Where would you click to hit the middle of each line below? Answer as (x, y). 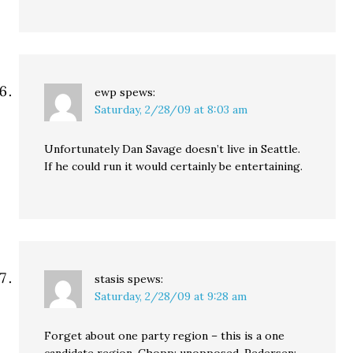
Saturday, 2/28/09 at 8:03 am (171, 110)
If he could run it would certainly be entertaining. (174, 166)
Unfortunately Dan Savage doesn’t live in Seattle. (173, 149)
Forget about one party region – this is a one (165, 336)
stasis (110, 279)
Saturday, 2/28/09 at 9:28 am (171, 296)
